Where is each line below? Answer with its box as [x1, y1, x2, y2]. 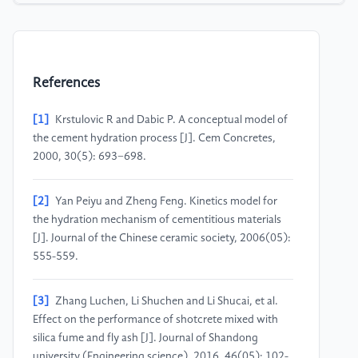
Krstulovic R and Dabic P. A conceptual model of [55, 114, 288, 126]
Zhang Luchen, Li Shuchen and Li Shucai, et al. [55, 296, 278, 308]
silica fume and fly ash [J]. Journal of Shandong [33, 332, 258, 344]
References [33, 77, 100, 91]
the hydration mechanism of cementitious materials [33, 214, 281, 226]
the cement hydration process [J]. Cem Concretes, [33, 133, 276, 145]
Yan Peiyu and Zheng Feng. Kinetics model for [55, 196, 277, 208]
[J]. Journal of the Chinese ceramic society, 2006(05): [33, 233, 291, 245]
